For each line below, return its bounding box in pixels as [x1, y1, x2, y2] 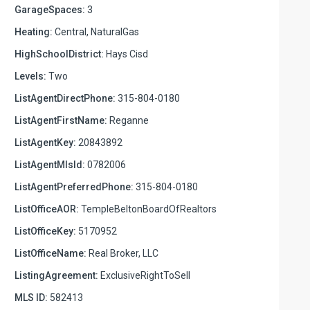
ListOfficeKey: [15, 225, 76, 237]
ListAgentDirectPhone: [15, 92, 116, 104]
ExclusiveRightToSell [98, 269, 190, 281]
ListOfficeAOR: [15, 203, 79, 215]
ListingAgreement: [15, 269, 98, 281]
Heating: [15, 26, 53, 37]
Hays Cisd [104, 48, 148, 60]
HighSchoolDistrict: [15, 48, 104, 60]
